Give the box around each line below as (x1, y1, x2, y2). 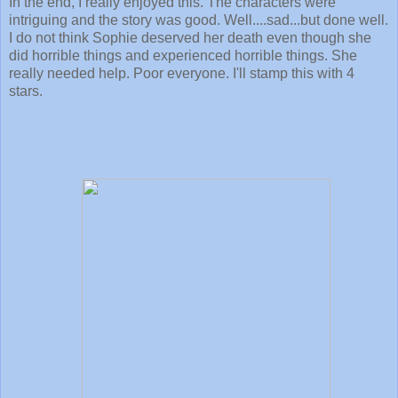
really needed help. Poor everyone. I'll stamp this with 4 (9, 65, 354, 81)
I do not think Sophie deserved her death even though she (9, 29, 371, 45)
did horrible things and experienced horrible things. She (9, 47, 357, 63)
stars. (9, 83, 50, 99)
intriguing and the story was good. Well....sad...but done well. (9, 12, 388, 28)
